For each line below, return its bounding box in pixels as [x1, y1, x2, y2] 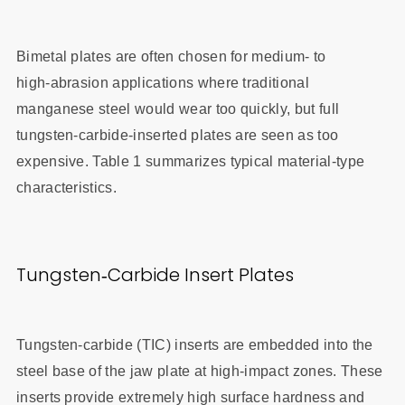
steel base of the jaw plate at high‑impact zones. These [15, 363, 383, 380]
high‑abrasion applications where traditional [15, 74, 310, 90]
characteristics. [15, 179, 118, 195]
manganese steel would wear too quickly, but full [15, 100, 340, 117]
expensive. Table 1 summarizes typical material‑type [15, 153, 365, 169]
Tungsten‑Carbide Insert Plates [15, 262, 294, 288]
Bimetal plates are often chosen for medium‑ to [15, 48, 326, 64]
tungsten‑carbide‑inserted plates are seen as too [15, 127, 339, 143]
